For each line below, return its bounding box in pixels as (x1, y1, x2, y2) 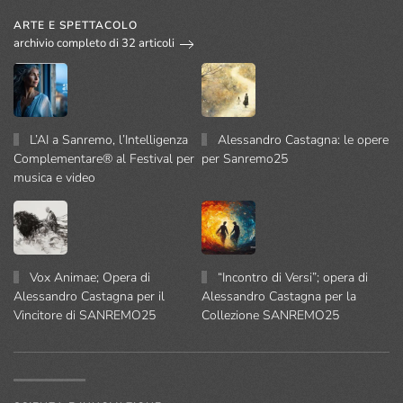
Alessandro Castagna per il (13, 287, 165, 305)
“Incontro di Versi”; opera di (218, 268, 369, 286)
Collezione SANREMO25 (201, 306, 339, 324)
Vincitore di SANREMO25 (13, 306, 156, 324)
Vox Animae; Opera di (30, 268, 151, 286)
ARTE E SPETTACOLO (13, 17, 138, 32)
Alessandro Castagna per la (201, 287, 356, 305)
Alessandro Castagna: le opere (218, 130, 390, 148)
